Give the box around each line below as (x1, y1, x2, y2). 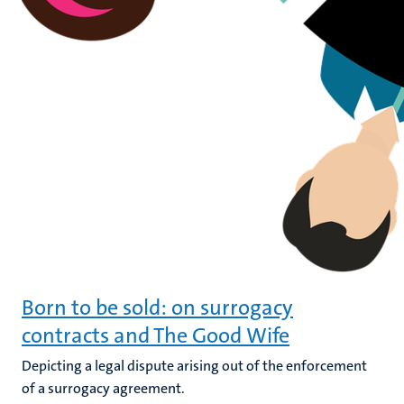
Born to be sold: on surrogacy (22, 293, 293, 322)
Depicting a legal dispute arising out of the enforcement (22, 356, 367, 375)
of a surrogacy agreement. (22, 379, 185, 398)
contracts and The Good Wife (22, 321, 289, 350)
